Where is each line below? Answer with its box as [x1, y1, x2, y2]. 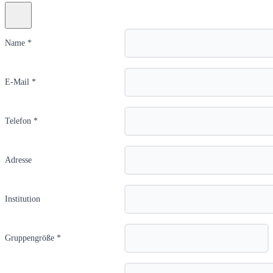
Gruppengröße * [5, 233, 61, 243]
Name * [5, 38, 32, 48]
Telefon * [5, 116, 38, 126]
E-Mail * [5, 77, 36, 87]
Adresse [5, 155, 32, 165]
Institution [5, 194, 40, 204]
